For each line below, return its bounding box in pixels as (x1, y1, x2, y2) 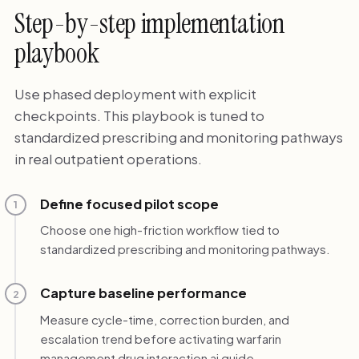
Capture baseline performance (39, 284, 247, 302)
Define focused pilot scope (39, 195, 219, 212)
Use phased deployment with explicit (14, 84, 256, 103)
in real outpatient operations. (14, 149, 202, 167)
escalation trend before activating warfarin (39, 330, 281, 346)
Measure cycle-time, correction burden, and (39, 311, 289, 327)
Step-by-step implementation (14, 6, 285, 42)
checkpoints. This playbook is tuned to (14, 106, 264, 124)
